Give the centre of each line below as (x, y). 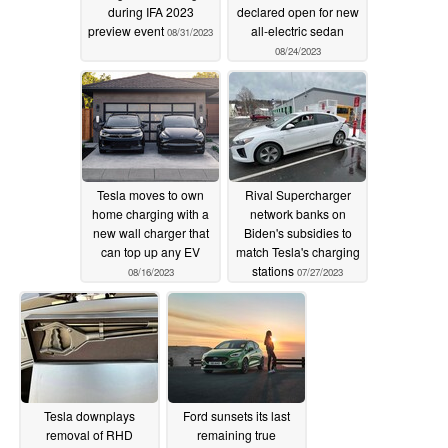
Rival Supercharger (297, 194)
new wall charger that (150, 232)
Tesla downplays (89, 415)
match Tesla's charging (297, 251)
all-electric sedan (297, 30)
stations (274, 270)
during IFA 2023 (150, 11)
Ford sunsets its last (236, 415)
